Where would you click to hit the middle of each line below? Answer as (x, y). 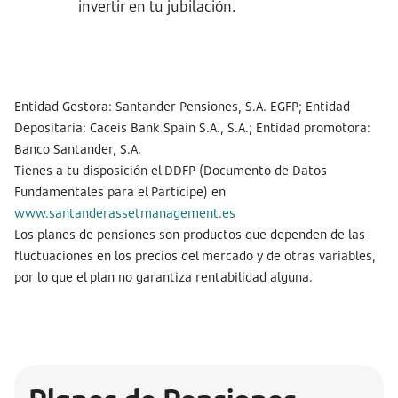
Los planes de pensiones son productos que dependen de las (190, 234)
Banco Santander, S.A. (81, 149)
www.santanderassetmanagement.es (125, 213)
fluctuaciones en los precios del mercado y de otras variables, (195, 255)
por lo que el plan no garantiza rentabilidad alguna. (163, 277)
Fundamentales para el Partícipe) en (120, 191)
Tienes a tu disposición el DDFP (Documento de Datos (171, 170)
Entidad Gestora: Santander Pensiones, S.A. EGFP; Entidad (182, 106)
